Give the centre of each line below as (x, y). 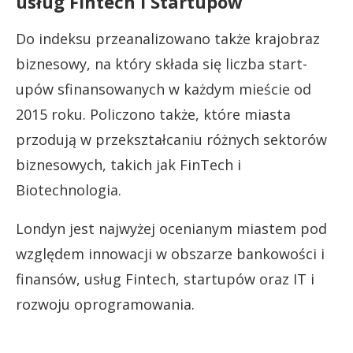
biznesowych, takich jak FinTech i (128, 165)
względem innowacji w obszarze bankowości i (170, 254)
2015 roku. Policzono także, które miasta (153, 115)
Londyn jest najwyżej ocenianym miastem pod (171, 229)
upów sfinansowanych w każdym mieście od (163, 89)
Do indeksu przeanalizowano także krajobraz (168, 39)
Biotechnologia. (69, 190)
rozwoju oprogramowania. (105, 305)
